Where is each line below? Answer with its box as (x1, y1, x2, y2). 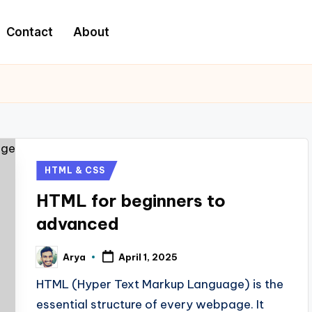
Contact (6, 24, 53, 39)
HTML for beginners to (36, 190, 226, 211)
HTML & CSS (45, 165, 105, 175)
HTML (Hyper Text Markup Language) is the (36, 276, 284, 292)
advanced (36, 213, 120, 234)
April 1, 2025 (118, 251, 178, 263)
